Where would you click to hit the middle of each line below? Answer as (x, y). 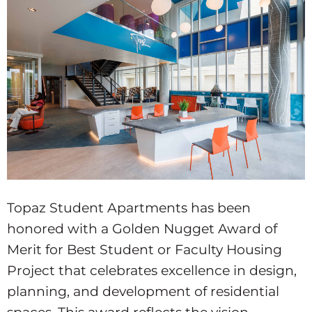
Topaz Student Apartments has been (129, 208)
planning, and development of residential (143, 291)
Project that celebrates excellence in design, (152, 271)
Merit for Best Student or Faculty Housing (145, 250)
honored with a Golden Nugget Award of (142, 229)
